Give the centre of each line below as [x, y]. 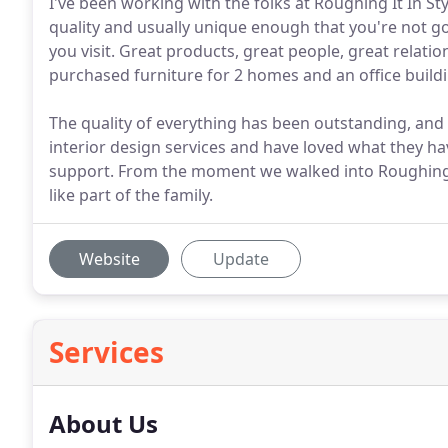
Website [109, 259]
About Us [103, 423]
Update [241, 259]
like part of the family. [131, 195]
